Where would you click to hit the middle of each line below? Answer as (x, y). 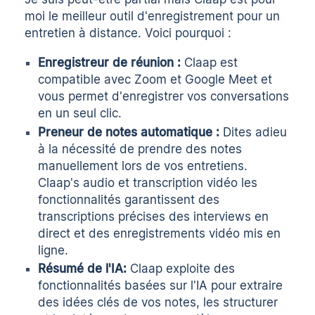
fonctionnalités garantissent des (129, 199)
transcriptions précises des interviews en (154, 216)
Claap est (211, 62)
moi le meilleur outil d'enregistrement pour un (153, 16)
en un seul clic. (80, 113)
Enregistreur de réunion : (111, 62)
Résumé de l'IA (81, 269)
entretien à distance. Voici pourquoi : (128, 33)
